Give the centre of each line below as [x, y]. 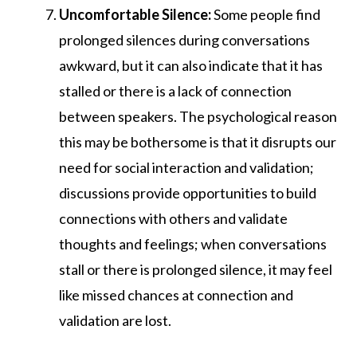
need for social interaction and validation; [186, 167]
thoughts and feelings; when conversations [193, 243]
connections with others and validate [173, 218]
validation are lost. [115, 320]
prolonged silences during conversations [184, 39]
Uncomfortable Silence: [135, 14]
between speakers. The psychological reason [198, 116]
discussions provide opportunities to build [188, 192]
